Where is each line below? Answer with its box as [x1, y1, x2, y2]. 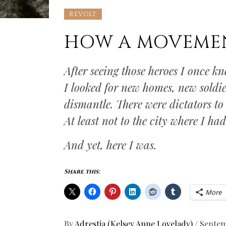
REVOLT [69, 10, 97, 18]
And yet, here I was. [64, 137, 157, 152]
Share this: [64, 167, 100, 176]
